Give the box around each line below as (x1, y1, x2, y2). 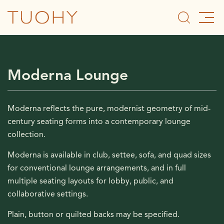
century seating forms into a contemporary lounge (7, 116, 190, 126)
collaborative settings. (7, 189, 88, 199)
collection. (7, 129, 45, 139)
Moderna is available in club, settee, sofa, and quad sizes (7, 150, 211, 160)
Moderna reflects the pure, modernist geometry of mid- (7, 103, 210, 113)
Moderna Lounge (7, 65, 128, 84)
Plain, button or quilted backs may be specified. (7, 209, 179, 219)
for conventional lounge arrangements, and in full (7, 163, 186, 173)
